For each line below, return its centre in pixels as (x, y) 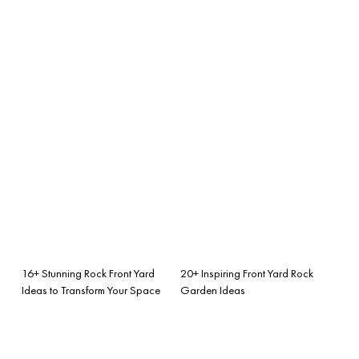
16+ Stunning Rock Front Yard (88, 273)
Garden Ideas (213, 290)
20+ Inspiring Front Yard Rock (247, 273)
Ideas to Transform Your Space (91, 290)
